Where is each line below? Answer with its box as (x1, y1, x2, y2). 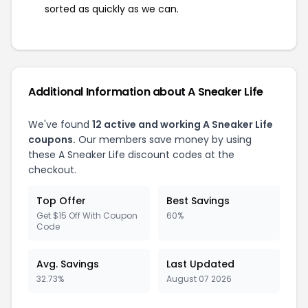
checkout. (28, 162, 76, 177)
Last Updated (166, 256, 234, 271)
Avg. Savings (36, 256, 99, 271)
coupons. (28, 132, 76, 146)
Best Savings (166, 193, 230, 208)
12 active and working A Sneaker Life (92, 117, 273, 131)
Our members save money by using (76, 132, 252, 146)
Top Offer (36, 193, 86, 208)
